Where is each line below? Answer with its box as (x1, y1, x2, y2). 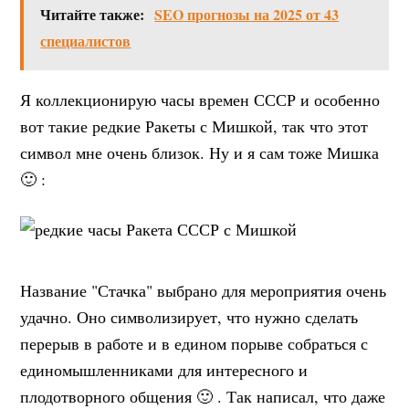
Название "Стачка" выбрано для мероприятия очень (20, 279, 387, 302)
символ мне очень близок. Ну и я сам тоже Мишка (20, 142, 380, 164)
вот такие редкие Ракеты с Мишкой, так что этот (20, 115, 369, 138)
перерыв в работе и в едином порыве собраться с (20, 332, 369, 355)
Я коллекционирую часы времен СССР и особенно (20, 89, 381, 111)
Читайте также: (40, 4, 145, 26)
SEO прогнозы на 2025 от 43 (154, 4, 340, 26)
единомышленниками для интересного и (20, 359, 309, 382)
